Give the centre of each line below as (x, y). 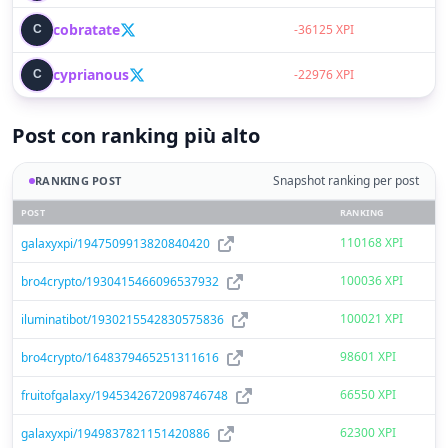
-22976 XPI (324, 74)
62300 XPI (368, 432)
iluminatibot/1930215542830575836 (122, 319)
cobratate (86, 29)
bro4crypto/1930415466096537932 (120, 281)
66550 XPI (368, 394)
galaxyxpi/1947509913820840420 (115, 243)
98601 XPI (368, 356)
